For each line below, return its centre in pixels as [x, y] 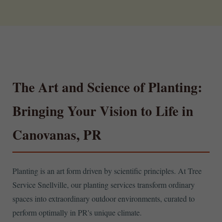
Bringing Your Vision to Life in [103, 111]
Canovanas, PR [57, 134]
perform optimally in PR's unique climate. [77, 212]
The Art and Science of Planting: [107, 87]
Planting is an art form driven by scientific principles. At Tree [107, 170]
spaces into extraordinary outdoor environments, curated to [104, 198]
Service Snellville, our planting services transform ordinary [104, 184]
